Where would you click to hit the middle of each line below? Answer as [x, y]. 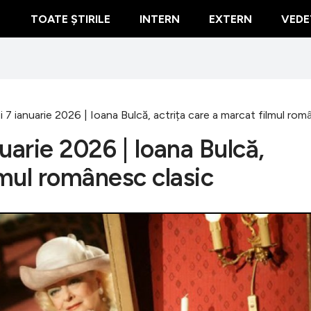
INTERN [160, 19]
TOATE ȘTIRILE [70, 19]
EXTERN [230, 19]
